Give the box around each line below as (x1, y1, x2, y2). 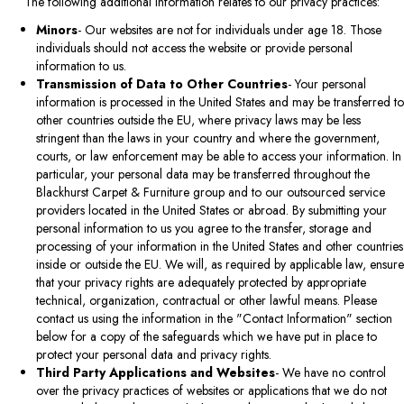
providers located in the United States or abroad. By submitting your (36, 200, 387, 219)
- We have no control (275, 363, 386, 381)
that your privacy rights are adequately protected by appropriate (36, 272, 366, 291)
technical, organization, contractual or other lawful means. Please (36, 290, 377, 309)
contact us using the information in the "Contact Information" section (36, 308, 392, 327)
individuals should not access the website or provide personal (36, 38, 353, 57)
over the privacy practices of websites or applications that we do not (36, 381, 387, 399)
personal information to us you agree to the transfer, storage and (36, 218, 372, 237)
